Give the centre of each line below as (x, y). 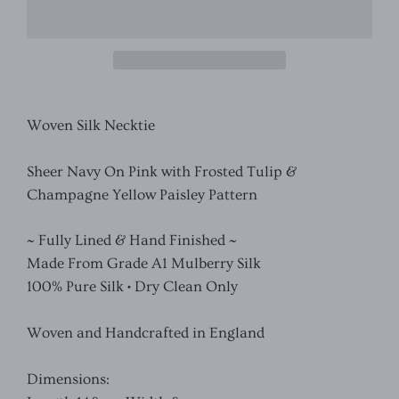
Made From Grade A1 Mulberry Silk (144, 263)
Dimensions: (68, 379)
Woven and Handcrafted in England (146, 333)
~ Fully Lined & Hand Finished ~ (132, 240)
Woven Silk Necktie (91, 125)
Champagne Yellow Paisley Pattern (142, 195)
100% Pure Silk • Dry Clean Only (132, 286)
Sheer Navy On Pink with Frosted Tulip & (162, 171)
